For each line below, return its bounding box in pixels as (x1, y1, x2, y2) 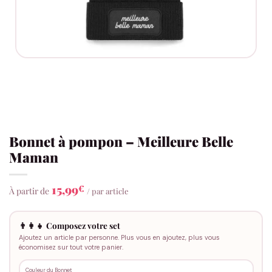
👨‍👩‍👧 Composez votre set (18, 219, 120, 231)
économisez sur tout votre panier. (18, 242, 123, 251)
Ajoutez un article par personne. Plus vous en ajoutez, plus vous (18, 233, 220, 242)
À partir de (9, 185, 49, 197)
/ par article (87, 186, 129, 197)
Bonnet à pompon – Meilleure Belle (9, 132, 233, 151)
